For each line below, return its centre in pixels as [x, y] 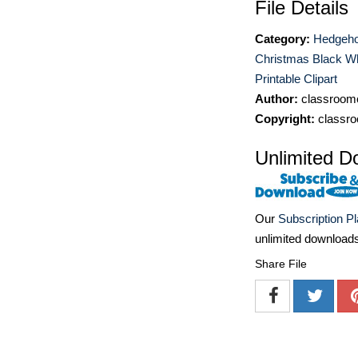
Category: [282, 39]
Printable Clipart [296, 79]
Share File [281, 264]
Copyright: [285, 119]
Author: [276, 99]
